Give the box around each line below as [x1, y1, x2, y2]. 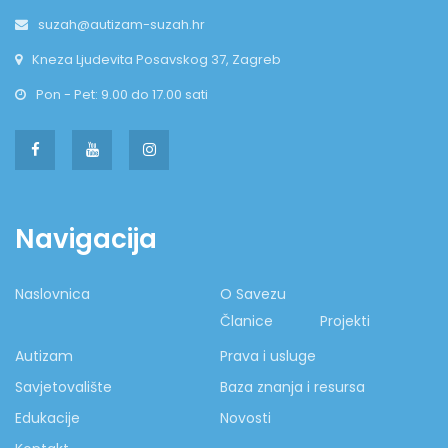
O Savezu [219, 283, 286, 304]
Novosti [219, 407, 271, 428]
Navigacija [15, 220, 157, 257]
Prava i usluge [219, 345, 316, 366]
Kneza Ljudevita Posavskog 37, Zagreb [32, 49, 281, 69]
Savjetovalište [15, 376, 112, 397]
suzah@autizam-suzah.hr [38, 14, 205, 34]
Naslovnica [15, 283, 90, 304]
